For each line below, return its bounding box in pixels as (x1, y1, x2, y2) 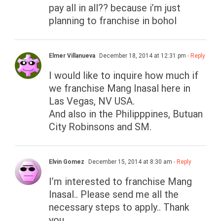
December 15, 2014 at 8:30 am (87, 158, 172, 166)
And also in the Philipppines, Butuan (49, 108, 203, 120)
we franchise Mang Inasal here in (49, 82, 190, 95)
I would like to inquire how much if (49, 70, 198, 82)
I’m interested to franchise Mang (49, 176, 192, 188)
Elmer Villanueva (49, 52, 95, 60)
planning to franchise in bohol (49, 15, 177, 27)
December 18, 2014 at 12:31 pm (98, 52, 186, 60)
